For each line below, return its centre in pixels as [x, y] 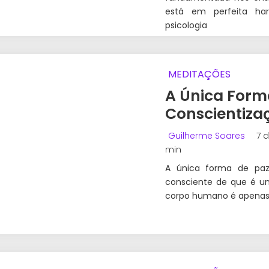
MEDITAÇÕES [199, 74]
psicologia [186, 26]
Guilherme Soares [207, 136]
